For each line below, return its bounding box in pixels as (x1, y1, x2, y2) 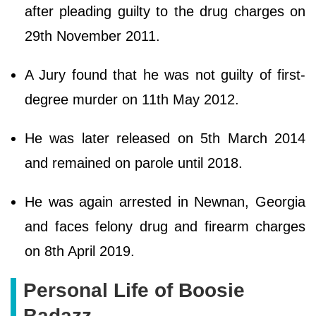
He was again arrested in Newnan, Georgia (25, 194, 305, 210)
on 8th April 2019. (25, 243, 139, 260)
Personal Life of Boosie (23, 279, 245, 302)
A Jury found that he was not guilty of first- (25, 67, 305, 83)
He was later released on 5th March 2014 (25, 130, 305, 147)
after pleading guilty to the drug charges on (25, 4, 305, 20)
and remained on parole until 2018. (25, 155, 247, 171)
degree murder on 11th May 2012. (25, 92, 243, 108)
